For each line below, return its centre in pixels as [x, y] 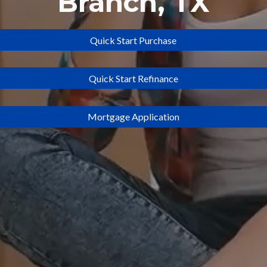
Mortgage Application [133, 117]
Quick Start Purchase [133, 40]
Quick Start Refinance [133, 78]
